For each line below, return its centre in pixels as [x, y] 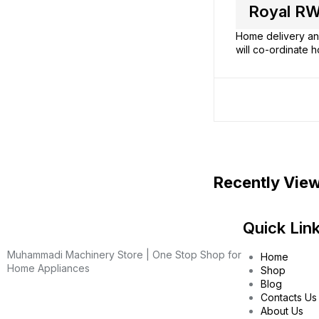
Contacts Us [289, 298]
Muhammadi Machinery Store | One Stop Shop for [124, 255]
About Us [282, 311]
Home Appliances [48, 268]
